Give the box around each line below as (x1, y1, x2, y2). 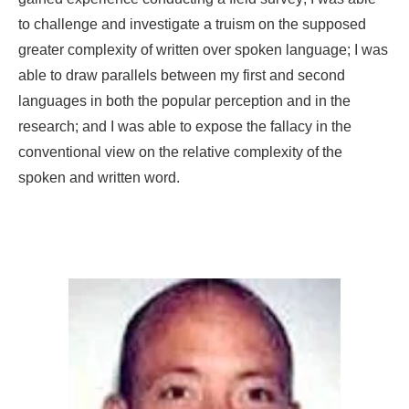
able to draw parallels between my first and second (18, 68, 345, 84)
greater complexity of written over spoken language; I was (18, 42, 388, 58)
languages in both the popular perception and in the (18, 93, 351, 110)
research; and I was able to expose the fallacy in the (18, 119, 351, 135)
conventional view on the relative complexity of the (18, 144, 342, 161)
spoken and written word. (18, 170, 180, 186)
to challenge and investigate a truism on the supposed (18, 16, 366, 33)
